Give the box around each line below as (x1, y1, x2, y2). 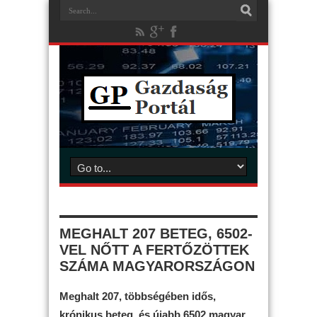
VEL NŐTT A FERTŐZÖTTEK (59, 242, 249, 258)
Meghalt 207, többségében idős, (59, 289, 216, 302)
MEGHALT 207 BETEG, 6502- (59, 226, 253, 241)
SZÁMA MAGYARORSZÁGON (59, 258, 255, 274)
